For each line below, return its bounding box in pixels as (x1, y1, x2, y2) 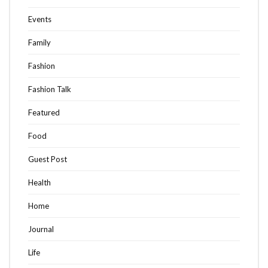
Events (28, 14, 51, 25)
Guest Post (28, 154, 67, 165)
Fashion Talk (28, 84, 71, 95)
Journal (28, 224, 54, 234)
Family (28, 38, 51, 48)
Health (28, 178, 51, 188)
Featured (28, 108, 60, 118)
